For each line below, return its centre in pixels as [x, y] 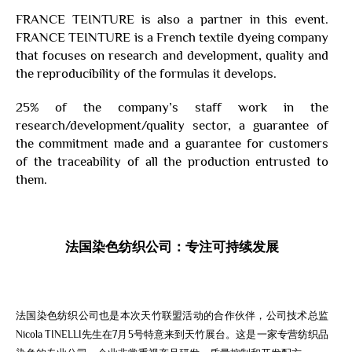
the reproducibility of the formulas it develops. [146, 73]
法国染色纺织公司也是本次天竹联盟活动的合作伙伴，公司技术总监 [172, 315]
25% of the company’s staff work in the [172, 107]
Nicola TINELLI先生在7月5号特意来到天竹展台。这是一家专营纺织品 [172, 334]
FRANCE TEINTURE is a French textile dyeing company [172, 37]
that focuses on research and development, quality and [172, 55]
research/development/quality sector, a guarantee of [172, 125]
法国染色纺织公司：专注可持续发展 [172, 247]
